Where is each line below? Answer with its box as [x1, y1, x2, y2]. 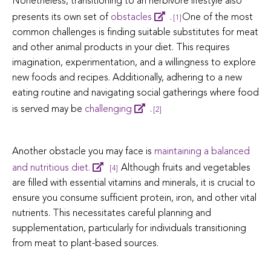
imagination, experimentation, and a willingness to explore [12, 57, 256, 68]
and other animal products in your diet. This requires [12, 42, 230, 53]
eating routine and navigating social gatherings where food [12, 88, 259, 98]
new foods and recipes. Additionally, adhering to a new [12, 73, 242, 83]
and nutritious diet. [12, 163, 90, 173]
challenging [85, 104, 132, 114]
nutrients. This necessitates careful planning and [12, 208, 211, 218]
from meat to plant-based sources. [12, 238, 158, 249]
